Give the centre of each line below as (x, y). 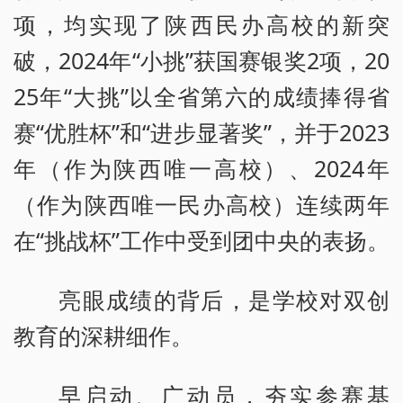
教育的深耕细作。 (103, 336)
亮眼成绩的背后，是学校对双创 (224, 300)
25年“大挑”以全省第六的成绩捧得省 (201, 97)
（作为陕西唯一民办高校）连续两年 (201, 205)
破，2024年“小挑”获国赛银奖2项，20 (201, 61)
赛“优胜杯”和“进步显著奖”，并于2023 (201, 133)
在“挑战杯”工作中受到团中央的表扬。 (201, 241)
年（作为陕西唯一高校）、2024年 (201, 169)
